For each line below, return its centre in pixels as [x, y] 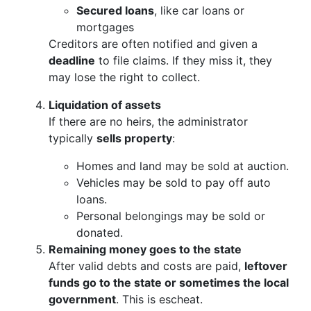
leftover [266, 266]
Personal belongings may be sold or [171, 216]
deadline [72, 60]
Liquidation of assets [105, 105]
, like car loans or [199, 10]
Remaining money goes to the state [145, 249]
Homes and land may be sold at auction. [183, 166]
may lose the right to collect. [124, 77]
